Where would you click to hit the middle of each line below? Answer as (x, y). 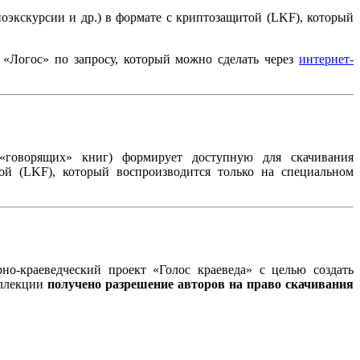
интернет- (327, 59)
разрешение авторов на (176, 284)
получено (75, 284)
